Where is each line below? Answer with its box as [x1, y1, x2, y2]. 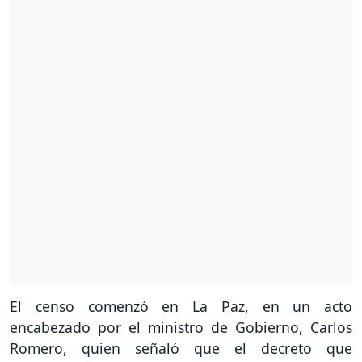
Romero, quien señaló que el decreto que [10, 339, 352, 359]
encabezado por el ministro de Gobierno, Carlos [10, 318, 352, 338]
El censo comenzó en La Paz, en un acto [10, 297, 352, 317]
